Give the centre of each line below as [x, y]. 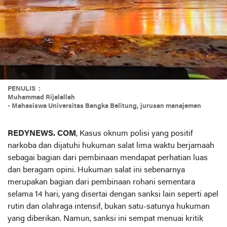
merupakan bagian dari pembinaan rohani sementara [101, 182]
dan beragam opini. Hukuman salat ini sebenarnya [96, 170]
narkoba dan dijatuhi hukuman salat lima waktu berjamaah [111, 146]
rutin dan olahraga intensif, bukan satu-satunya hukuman [109, 206]
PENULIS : [24, 89]
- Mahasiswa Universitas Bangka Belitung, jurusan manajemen [104, 106]
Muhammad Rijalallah [42, 97]
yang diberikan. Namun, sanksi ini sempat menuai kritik [105, 219]
